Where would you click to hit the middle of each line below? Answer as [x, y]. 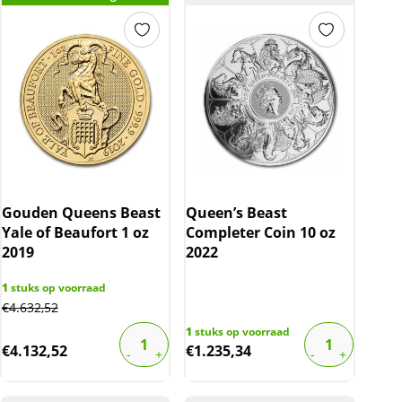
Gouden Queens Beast [81, 213]
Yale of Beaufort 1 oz [75, 233]
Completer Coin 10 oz [261, 233]
